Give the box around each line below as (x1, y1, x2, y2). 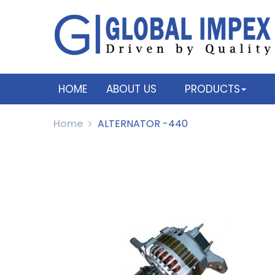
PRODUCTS (185, 82, 240, 96)
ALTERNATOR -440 (98, 117, 188, 131)
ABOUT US (106, 82, 157, 96)
